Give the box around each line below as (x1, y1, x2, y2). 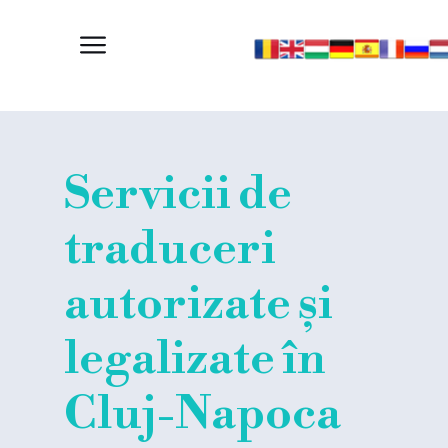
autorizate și (64, 275, 333, 333)
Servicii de (64, 165, 292, 223)
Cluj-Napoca (64, 385, 341, 443)
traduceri (64, 220, 276, 278)
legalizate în (64, 330, 325, 388)
